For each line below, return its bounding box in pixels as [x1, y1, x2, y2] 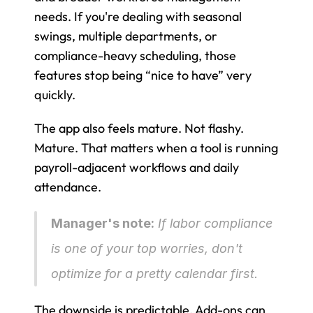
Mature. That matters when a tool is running [34, 139, 278, 156]
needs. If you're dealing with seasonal [34, 8, 242, 24]
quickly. [34, 86, 75, 103]
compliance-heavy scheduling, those [34, 47, 236, 64]
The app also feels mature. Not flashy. [34, 119, 244, 136]
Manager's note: [51, 215, 154, 231]
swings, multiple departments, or [34, 27, 217, 44]
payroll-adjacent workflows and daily [34, 159, 239, 175]
